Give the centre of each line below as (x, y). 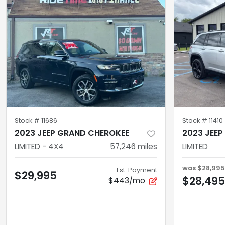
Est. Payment (137, 170)
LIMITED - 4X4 (39, 147)
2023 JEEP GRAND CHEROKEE (72, 133)
